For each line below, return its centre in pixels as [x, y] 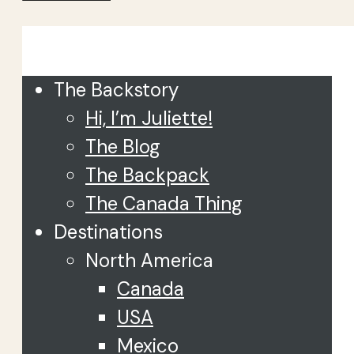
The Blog [123, 147]
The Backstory [116, 90]
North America [149, 260]
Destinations [108, 232]
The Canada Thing [164, 203]
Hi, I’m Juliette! [149, 118]
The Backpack [147, 175]
